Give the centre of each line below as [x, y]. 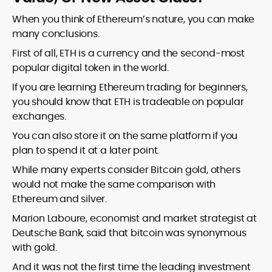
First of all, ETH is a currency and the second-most [128, 53]
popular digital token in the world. [91, 68]
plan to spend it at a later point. [86, 151]
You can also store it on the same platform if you [125, 136]
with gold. [35, 248]
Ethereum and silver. [60, 199]
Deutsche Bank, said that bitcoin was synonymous [129, 233]
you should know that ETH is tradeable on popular [128, 102]
